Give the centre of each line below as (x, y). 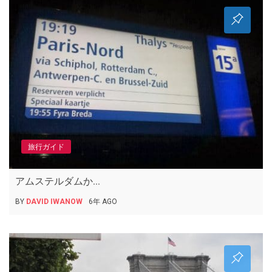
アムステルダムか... (58, 182)
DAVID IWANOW (54, 202)
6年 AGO (103, 202)
